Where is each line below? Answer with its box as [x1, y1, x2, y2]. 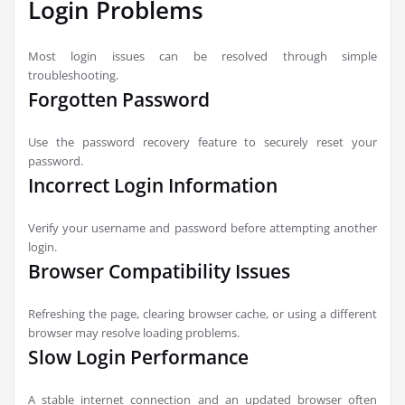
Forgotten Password [28, 87, 210, 112]
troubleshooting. [28, 67, 118, 83]
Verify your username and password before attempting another [28, 220, 377, 236]
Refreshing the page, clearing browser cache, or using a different [28, 306, 377, 322]
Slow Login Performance [28, 344, 249, 370]
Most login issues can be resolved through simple [28, 48, 377, 64]
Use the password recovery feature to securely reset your [28, 134, 377, 150]
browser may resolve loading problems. [28, 325, 240, 341]
